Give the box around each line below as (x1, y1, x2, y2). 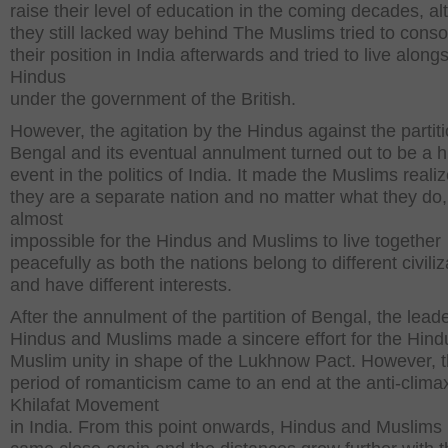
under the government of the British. (10, 89, 296, 109)
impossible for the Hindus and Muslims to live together (10, 231, 441, 251)
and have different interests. (10, 275, 232, 295)
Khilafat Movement (10, 395, 159, 415)
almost (10, 209, 63, 229)
